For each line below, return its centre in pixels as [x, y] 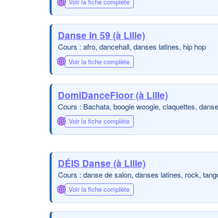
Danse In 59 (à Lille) [101, 35]
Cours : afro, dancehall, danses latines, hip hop [132, 46]
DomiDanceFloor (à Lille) [113, 95]
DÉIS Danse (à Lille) [101, 163]
